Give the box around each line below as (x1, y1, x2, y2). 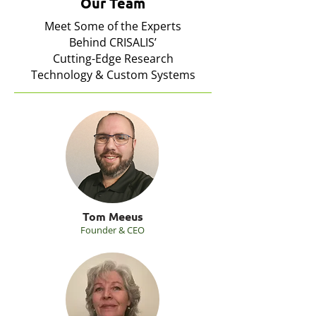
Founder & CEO (80, 224, 145, 236)
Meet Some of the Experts (44, 18, 181, 34)
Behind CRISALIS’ (69, 35, 157, 50)
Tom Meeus (82, 209, 143, 224)
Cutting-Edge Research (52, 51, 174, 66)
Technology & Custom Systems (30, 67, 195, 83)
